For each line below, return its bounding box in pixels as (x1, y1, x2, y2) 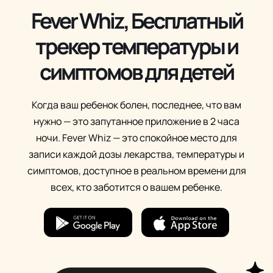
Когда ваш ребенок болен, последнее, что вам (32, 98, 241, 112)
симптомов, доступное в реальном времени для (27, 164, 246, 178)
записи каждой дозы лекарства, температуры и (29, 147, 244, 161)
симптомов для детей (40, 57, 233, 87)
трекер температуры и (35, 32, 238, 62)
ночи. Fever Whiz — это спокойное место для (36, 131, 237, 145)
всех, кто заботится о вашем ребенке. (51, 180, 222, 194)
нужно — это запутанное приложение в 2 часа (34, 115, 239, 129)
